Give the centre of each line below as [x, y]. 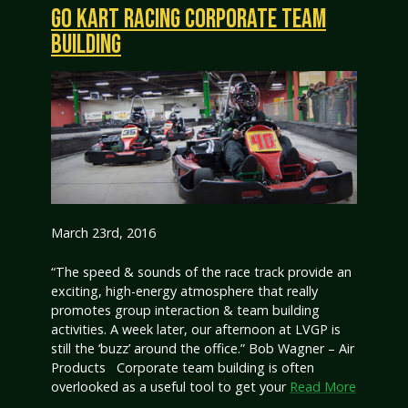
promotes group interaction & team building [185, 310]
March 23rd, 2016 [103, 233]
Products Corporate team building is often [183, 367]
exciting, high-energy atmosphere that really [184, 291]
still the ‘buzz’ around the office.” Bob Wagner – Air [203, 348]
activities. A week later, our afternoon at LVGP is [196, 329]
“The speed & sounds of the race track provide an [201, 271]
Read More [323, 386]
